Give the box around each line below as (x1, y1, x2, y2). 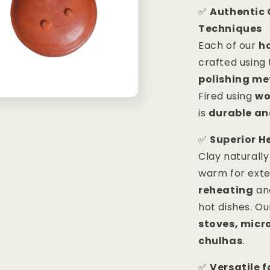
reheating (198, 183, 254, 198)
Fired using (198, 89, 256, 104)
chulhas (198, 234, 243, 248)
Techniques (198, 22, 262, 36)
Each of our (198, 39, 259, 53)
